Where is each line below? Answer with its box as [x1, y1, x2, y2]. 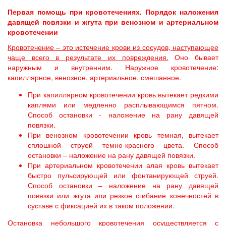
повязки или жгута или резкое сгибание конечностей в [28, 190, 218, 200]
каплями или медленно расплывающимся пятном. [28, 99, 218, 109]
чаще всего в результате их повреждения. [8, 52, 168, 62]
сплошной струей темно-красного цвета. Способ [28, 140, 218, 150]
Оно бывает [168, 52, 219, 62]
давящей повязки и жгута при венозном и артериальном [8, 17, 218, 27]
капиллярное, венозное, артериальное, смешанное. [8, 72, 181, 82]
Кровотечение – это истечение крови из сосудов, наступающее [8, 42, 218, 52]
